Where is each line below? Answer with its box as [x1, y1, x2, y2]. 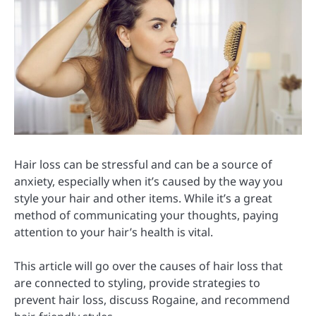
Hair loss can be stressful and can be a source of [14, 156, 272, 172]
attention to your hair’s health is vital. [14, 224, 213, 240]
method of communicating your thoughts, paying [14, 207, 279, 223]
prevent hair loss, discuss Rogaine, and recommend [14, 292, 290, 308]
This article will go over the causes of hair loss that [14, 258, 283, 274]
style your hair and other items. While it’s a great [14, 190, 272, 206]
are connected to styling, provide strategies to [14, 275, 260, 291]
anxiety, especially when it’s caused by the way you [14, 173, 283, 189]
